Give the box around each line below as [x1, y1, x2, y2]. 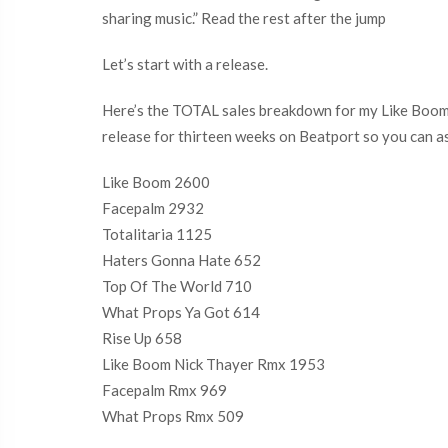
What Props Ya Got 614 [102, 303, 260, 321]
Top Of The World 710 [102, 277, 252, 295]
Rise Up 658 [102, 329, 182, 347]
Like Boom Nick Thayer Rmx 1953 [102, 355, 325, 373]
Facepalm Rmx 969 [102, 381, 227, 399]
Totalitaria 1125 [102, 225, 212, 243]
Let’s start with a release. [102, 55, 268, 73]
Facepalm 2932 [102, 199, 204, 217]
